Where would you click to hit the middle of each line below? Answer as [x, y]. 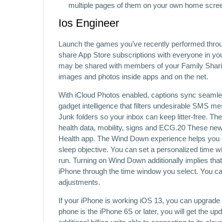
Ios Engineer [89, 23]
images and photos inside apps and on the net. [133, 76]
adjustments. [79, 182]
